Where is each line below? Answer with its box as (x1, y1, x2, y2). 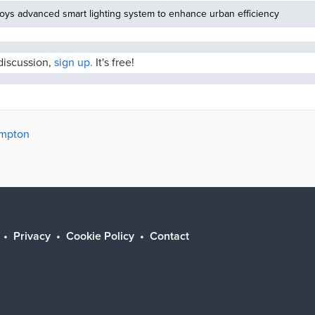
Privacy (13, 229, 51, 243)
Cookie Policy (66, 229, 134, 243)
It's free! (93, 56, 134, 70)
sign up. (54, 56, 93, 70)
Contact (150, 229, 189, 243)
